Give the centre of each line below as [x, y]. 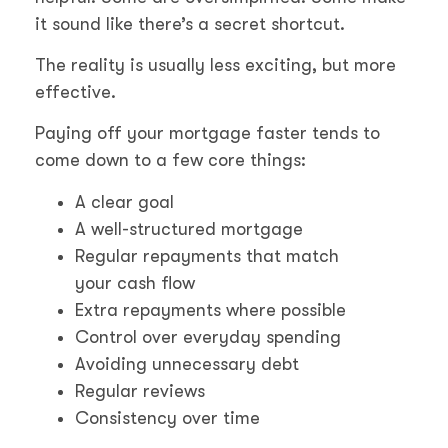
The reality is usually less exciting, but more [215, 65]
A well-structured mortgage [189, 228]
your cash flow [135, 282]
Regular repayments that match [207, 255]
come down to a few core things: [170, 160]
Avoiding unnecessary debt [187, 363]
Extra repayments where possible [210, 309]
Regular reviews [140, 390]
